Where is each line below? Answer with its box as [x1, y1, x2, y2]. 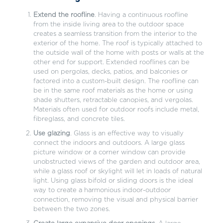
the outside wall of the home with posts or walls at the [33, 50, 204, 57]
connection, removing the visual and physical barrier [33, 197, 198, 204]
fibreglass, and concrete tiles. [33, 116, 125, 123]
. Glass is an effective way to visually [70, 130, 184, 137]
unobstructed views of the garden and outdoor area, [33, 159, 200, 166]
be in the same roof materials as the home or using [33, 88, 193, 95]
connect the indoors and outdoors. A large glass [33, 140, 185, 147]
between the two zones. [33, 206, 110, 213]
